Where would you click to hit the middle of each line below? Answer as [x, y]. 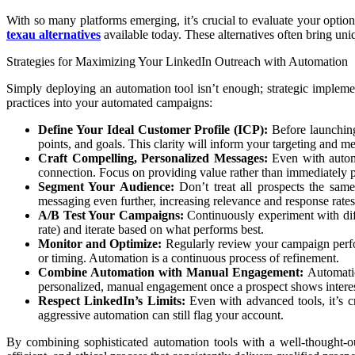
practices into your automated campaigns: [109, 102]
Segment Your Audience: [106, 186]
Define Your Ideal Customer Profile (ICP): [153, 129]
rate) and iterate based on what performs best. [151, 229]
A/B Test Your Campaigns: [111, 215]
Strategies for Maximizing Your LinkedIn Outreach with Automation [177, 61]
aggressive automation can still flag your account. [161, 315]
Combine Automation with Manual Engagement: [171, 272]
